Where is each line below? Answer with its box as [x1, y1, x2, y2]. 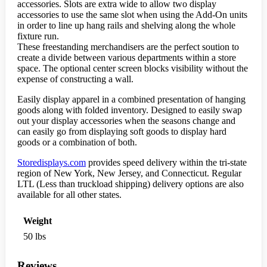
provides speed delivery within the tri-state [86, 157, 247, 168]
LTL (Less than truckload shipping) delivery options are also [17, 179, 244, 190]
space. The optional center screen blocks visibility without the [17, 63, 248, 74]
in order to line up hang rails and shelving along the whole [17, 20, 235, 31]
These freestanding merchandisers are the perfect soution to [17, 42, 239, 52]
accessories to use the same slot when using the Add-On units [17, 10, 247, 20]
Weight [23, 216, 52, 226]
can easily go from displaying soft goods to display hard [17, 126, 226, 137]
